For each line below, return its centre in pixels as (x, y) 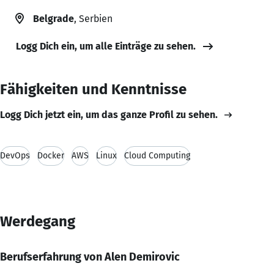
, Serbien (93, 18)
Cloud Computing (157, 155)
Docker (51, 155)
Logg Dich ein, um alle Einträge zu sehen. (106, 46)
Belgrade (54, 18)
